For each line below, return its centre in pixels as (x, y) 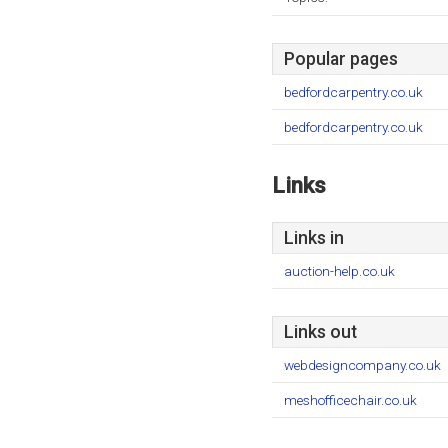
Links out (320, 332)
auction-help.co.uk (339, 271)
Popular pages (341, 59)
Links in (314, 238)
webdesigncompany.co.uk (362, 365)
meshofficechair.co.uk (350, 400)
